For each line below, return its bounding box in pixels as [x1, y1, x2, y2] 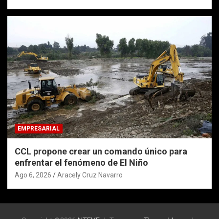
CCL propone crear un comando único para [15, 146, 187, 157]
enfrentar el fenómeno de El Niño [15, 157, 148, 168]
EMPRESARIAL [18, 125, 60, 132]
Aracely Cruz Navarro [57, 171, 123, 179]
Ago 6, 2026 [15, 171, 51, 179]
